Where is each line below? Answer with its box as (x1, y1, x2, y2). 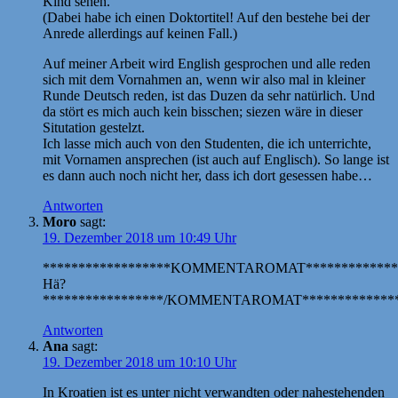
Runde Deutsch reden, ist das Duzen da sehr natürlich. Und (43, 87, 375, 103)
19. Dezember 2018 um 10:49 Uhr (43, 229, 236, 245)
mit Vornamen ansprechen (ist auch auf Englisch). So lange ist (43, 151, 389, 167)
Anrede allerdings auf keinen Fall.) (43, 25, 237, 41)
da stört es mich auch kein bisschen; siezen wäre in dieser (43, 103, 362, 119)
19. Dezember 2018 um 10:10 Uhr (43, 354, 236, 370)
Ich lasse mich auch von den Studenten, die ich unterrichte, (43, 135, 371, 151)
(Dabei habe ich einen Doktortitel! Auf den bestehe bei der (43, 9, 370, 25)
